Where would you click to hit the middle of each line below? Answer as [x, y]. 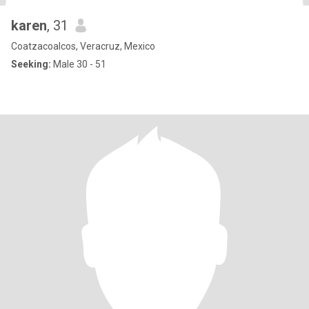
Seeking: [31, 64]
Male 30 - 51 [79, 64]
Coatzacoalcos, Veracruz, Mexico [83, 46]
